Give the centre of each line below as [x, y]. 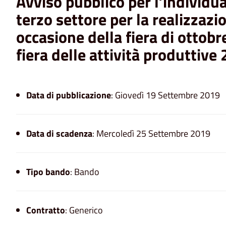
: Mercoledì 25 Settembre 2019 [151, 133]
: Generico [84, 210]
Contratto [46, 210]
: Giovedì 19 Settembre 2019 [165, 95]
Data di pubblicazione [69, 95]
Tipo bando [48, 172]
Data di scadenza [59, 133]
